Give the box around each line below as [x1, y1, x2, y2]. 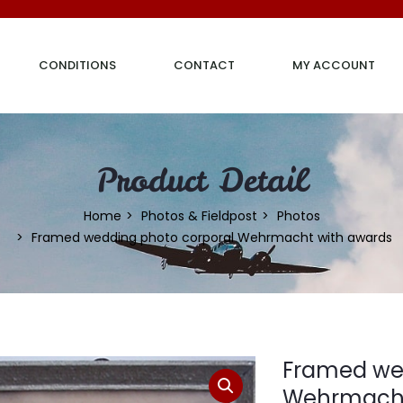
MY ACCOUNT [292, 57, 375, 74]
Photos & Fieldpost [140, 206, 257, 225]
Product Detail [95, 157, 308, 201]
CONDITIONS [39, 57, 116, 74]
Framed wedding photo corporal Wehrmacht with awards [31, 228, 392, 246]
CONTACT [174, 57, 235, 74]
